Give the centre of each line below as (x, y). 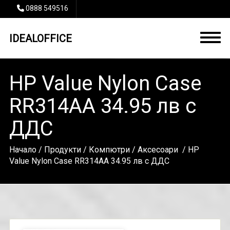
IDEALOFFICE (40, 39)
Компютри (109, 150)
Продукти (62, 150)
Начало (23, 150)
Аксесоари (159, 150)
